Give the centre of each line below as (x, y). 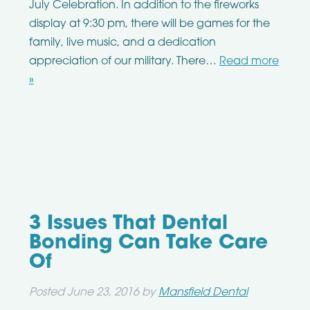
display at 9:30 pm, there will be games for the (149, 25)
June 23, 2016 (103, 293)
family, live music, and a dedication (122, 43)
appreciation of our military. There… (124, 62)
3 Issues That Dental (128, 225)
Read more (249, 62)
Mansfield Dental (203, 293)
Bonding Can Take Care (148, 244)
